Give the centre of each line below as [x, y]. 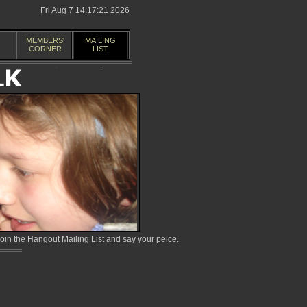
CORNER [45, 49]
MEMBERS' [45, 40]
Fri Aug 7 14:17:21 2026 [85, 10]
